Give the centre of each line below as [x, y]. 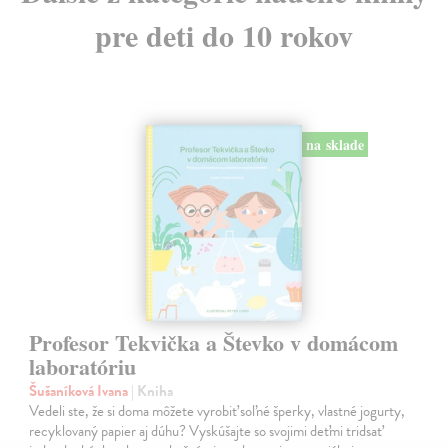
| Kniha [152, 390]
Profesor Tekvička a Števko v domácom [214, 342]
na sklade [334, 144]
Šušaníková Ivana [80, 390]
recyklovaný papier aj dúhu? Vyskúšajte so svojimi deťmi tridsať [206, 430]
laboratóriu [83, 366]
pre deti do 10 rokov [224, 35]
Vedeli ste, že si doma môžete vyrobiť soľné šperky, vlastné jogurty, [217, 410]
